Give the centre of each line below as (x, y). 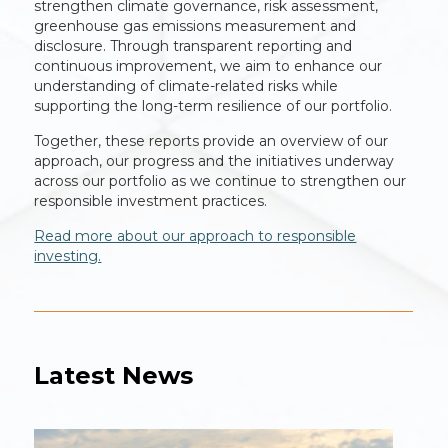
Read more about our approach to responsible (195, 236)
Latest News (114, 375)
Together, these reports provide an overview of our (211, 141)
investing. (68, 256)
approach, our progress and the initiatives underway (214, 161)
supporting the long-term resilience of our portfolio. (213, 106)
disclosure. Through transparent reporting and (193, 46)
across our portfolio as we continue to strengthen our (220, 181)
